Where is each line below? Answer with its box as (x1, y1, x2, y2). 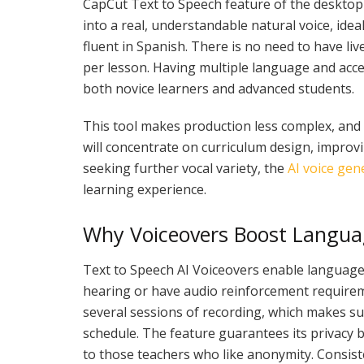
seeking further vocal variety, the (83, 159, 288, 178)
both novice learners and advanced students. (83, 80, 354, 98)
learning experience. (83, 180, 206, 199)
